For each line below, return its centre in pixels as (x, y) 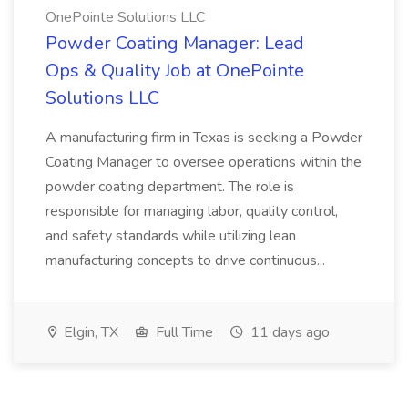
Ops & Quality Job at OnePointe (175, 71)
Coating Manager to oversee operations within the (204, 162)
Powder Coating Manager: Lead (175, 43)
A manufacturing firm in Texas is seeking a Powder (204, 138)
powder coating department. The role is (170, 187)
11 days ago (288, 332)
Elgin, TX (89, 332)
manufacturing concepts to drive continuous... (187, 260)
